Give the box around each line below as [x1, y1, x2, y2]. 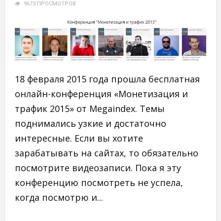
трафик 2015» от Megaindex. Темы [14, 102, 165, 114]
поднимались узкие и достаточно [14, 117, 166, 129]
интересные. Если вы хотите [14, 132, 143, 144]
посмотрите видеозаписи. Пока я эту [14, 161, 181, 174]
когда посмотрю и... [14, 191, 103, 203]
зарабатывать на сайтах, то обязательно [14, 147, 198, 159]
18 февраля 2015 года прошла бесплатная [14, 73, 200, 85]
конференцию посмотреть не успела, [14, 176, 183, 188]
